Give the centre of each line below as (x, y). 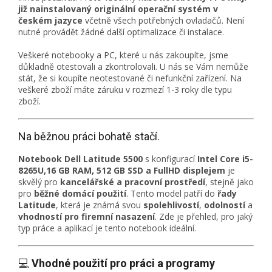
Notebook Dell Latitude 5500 (80, 159)
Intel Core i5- (225, 159)
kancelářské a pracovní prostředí (133, 182)
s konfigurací (170, 159)
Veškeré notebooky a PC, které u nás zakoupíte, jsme (123, 55)
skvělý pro (39, 182)
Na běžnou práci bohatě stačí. (89, 137)
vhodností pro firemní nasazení (87, 217)
